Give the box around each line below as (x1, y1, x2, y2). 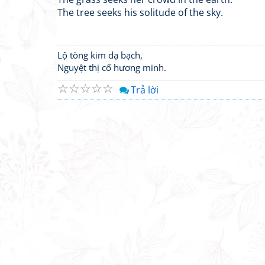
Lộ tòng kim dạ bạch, (57, 49, 143, 61)
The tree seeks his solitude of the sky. (57, 6, 223, 19)
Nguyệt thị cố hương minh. (57, 62, 166, 73)
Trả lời (131, 83, 159, 96)
